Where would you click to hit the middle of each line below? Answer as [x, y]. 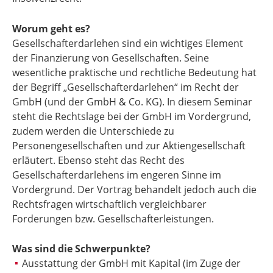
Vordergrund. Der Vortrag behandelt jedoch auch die [134, 189]
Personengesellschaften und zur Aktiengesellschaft [129, 145]
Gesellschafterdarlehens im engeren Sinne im [117, 175]
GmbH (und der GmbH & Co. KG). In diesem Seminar [132, 101]
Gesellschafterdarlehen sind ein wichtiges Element [128, 43]
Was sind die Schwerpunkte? [81, 249]
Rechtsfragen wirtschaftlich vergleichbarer [109, 204]
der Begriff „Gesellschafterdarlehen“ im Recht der [126, 87]
